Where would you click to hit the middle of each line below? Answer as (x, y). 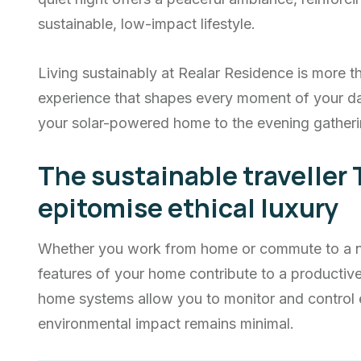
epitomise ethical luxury (188, 208)
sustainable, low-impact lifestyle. (147, 24)
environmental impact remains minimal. (166, 324)
